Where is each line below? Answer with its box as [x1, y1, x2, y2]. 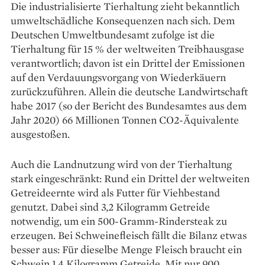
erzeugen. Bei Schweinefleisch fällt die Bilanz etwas [11, 228, 247, 243]
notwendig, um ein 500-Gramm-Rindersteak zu [11, 214, 227, 228]
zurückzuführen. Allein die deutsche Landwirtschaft [11, 85, 248, 99]
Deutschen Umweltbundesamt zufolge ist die [11, 28, 215, 42]
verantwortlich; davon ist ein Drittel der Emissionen [11, 56, 245, 70]
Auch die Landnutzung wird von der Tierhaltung [11, 157, 232, 172]
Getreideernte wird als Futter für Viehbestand [11, 186, 220, 200]
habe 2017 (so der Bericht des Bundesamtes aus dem [11, 99, 247, 113]
